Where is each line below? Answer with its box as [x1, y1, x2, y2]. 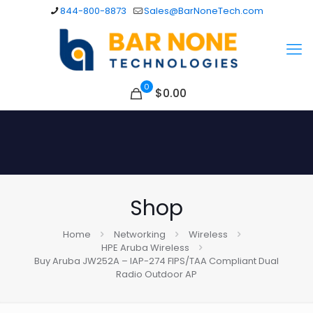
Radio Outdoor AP [116, 268, 197, 281]
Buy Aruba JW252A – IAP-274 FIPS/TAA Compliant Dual [34, 254, 279, 268]
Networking [113, 228, 166, 241]
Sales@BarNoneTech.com [144, 4, 263, 17]
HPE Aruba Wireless [101, 241, 189, 254]
